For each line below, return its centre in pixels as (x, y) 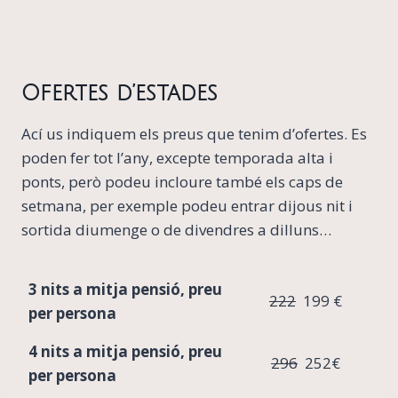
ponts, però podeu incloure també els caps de (182, 181)
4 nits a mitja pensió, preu (125, 351)
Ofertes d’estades (119, 94)
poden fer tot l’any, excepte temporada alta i (177, 157)
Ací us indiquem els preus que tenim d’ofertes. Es (194, 133)
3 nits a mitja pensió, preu (125, 289)
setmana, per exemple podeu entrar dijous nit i (187, 205)
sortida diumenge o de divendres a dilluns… (176, 229)
